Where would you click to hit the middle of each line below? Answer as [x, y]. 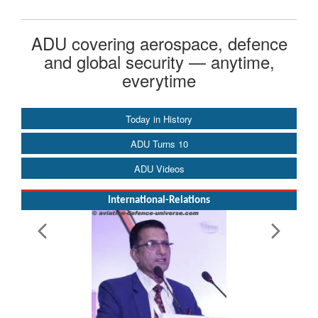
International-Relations [159, 201]
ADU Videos [159, 169]
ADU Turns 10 [159, 144]
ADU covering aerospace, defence [159, 43]
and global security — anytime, [159, 62]
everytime [159, 80]
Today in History [159, 119]
